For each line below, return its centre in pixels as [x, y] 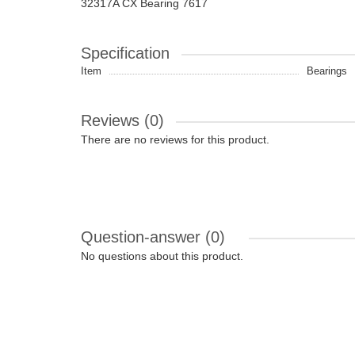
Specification [125, 53]
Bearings [327, 71]
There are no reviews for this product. [175, 139]
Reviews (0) [122, 120]
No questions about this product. [162, 256]
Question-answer [143, 237]
